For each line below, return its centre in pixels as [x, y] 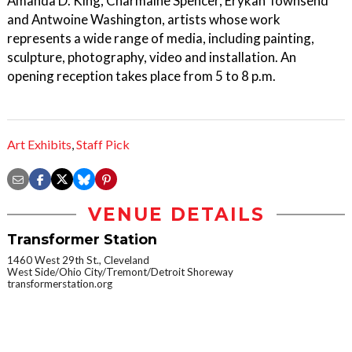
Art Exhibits [39, 145]
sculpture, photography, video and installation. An [152, 57]
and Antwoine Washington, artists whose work [144, 19]
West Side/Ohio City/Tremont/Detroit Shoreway [120, 272]
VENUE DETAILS [176, 215]
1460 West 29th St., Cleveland [78, 260]
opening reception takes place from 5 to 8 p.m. [141, 76]
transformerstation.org [60, 284]
